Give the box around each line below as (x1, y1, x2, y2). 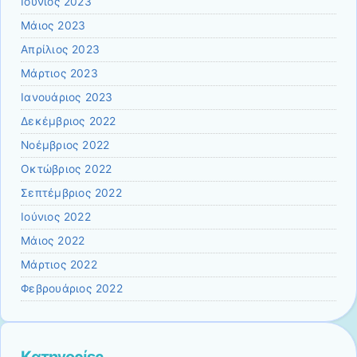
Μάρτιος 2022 (21, 257, 97, 271)
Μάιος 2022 (21, 233, 85, 247)
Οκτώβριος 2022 (21, 162, 112, 175)
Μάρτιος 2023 (21, 66, 98, 80)
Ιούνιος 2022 (21, 210, 91, 223)
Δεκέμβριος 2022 (21, 114, 116, 127)
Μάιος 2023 (21, 18, 86, 32)
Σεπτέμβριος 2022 (21, 186, 122, 199)
